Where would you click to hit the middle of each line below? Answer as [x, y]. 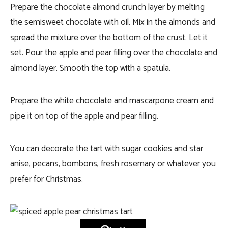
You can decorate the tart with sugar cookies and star [107, 149]
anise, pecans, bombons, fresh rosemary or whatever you [113, 164]
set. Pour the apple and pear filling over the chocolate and [114, 53]
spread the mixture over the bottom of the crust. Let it [109, 38]
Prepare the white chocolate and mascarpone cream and [112, 101]
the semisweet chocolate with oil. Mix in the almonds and [113, 22]
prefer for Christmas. [48, 179]
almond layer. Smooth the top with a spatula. [91, 68]
